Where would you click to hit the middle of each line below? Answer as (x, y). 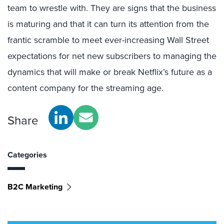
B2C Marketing (35, 187)
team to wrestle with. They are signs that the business (112, 8)
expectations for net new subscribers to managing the (112, 56)
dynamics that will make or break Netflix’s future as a (110, 72)
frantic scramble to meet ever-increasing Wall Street (108, 40)
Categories (27, 155)
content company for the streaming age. (85, 88)
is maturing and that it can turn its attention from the (108, 24)
